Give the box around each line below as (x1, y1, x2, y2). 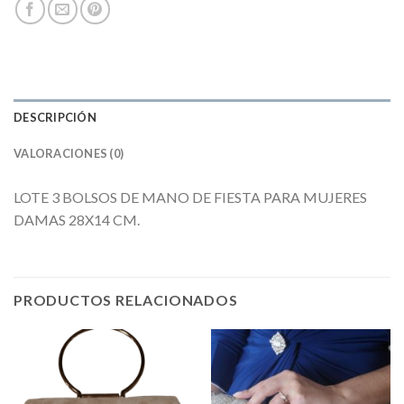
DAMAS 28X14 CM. (14, 211, 140, 229)
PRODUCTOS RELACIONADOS (14, 291, 238, 309)
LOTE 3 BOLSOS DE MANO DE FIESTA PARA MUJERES (14, 188, 367, 207)
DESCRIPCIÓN (14, 110, 96, 125)
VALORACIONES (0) (14, 146, 124, 161)
